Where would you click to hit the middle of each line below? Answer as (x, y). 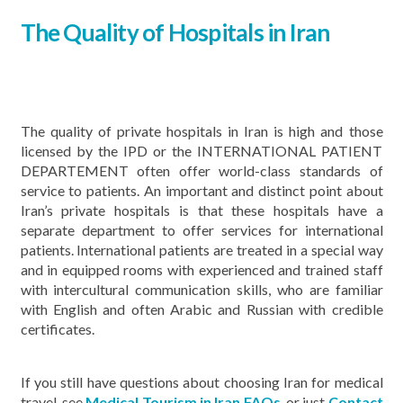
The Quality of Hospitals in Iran (175, 32)
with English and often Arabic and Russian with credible (201, 309)
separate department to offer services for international (201, 229)
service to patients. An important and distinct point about (201, 190)
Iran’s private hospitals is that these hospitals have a (201, 210)
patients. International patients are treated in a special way (201, 249)
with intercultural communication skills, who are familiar (201, 289)
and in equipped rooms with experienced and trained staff (201, 269)
